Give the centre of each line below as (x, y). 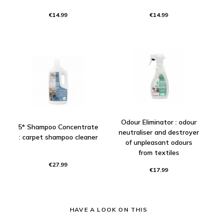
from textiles (159, 152)
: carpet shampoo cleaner (58, 137)
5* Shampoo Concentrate (58, 127)
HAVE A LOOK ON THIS (108, 209)
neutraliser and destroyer (159, 132)
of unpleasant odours (159, 142)
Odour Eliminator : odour (159, 122)
